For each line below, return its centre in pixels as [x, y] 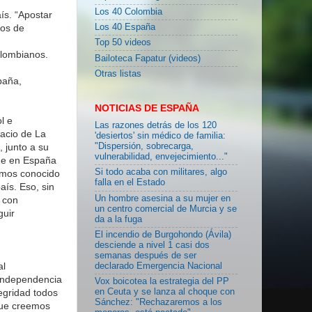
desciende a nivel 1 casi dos [152, 245]
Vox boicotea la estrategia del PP [162, 282]
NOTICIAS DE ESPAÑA [147, 108]
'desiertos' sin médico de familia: [160, 136]
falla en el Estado [130, 183]
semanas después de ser [146, 255]
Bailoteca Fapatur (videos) [148, 58]
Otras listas [118, 73]
